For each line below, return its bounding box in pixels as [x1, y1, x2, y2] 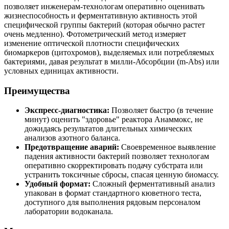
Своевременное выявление [119, 143, 216, 152]
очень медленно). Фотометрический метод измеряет [4, 29, 186, 38]
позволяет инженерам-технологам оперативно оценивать [4, 2, 204, 11]
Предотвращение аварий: [25, 143, 119, 152]
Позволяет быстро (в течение [109, 106, 213, 115]
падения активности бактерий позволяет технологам [25, 152, 209, 161]
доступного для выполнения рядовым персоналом [25, 198, 200, 207]
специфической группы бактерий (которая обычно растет [4, 20, 205, 29]
